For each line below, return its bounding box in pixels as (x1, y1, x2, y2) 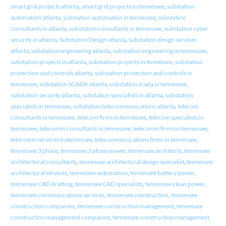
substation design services (128, 36, 197, 44)
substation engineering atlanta (31, 47, 110, 55)
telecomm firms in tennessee (133, 125, 207, 133)
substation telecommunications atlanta (73, 102, 175, 110)
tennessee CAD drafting (10, 180, 73, 188)
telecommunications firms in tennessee (94, 136, 197, 144)
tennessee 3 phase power (60, 147, 126, 155)
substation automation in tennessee (63, 14, 156, 22)
